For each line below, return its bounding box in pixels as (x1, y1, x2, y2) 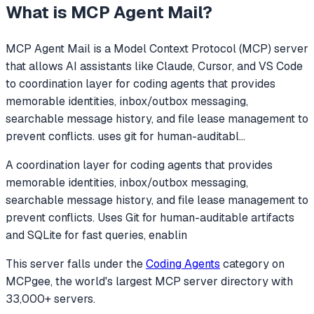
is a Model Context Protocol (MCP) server (90, 41, 308, 56)
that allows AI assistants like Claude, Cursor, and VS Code (6, 58, 303, 74)
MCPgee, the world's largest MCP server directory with (6, 273, 293, 289)
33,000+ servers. (6, 291, 95, 306)
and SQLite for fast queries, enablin (6, 227, 187, 243)
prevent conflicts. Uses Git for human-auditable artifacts (6, 210, 294, 225)
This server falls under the (6, 256, 146, 271)
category (223, 256, 269, 271)
